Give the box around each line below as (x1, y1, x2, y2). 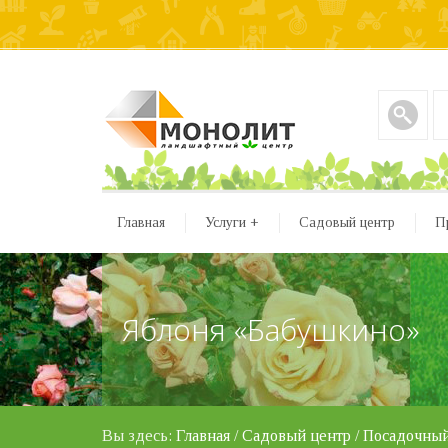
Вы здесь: (102, 427, 176, 444)
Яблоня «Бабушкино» (122, 309, 419, 350)
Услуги (205, 215, 246, 230)
